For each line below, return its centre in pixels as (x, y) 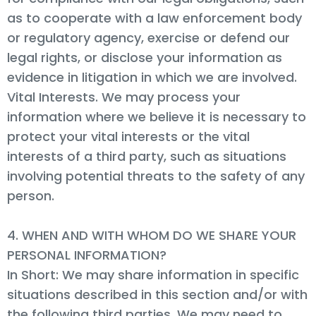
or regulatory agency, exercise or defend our (148, 37)
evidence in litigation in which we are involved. (152, 77)
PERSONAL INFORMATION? (87, 255)
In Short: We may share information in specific (153, 274)
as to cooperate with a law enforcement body (154, 18)
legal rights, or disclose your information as (145, 57)
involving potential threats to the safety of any (156, 176)
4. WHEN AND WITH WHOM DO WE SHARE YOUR (152, 235)
